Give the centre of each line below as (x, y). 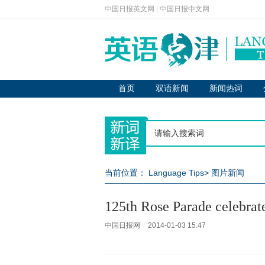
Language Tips (176, 173)
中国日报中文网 (185, 9)
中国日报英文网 (130, 9)
